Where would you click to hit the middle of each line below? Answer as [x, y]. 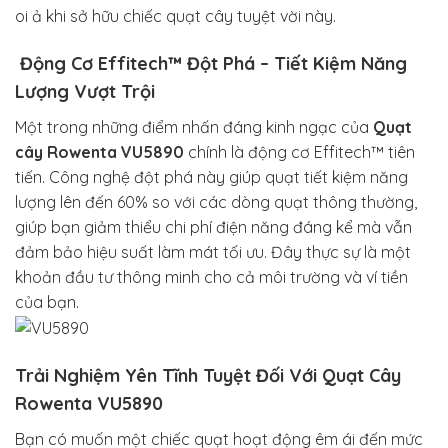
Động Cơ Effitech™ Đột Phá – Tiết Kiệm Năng [211, 63]
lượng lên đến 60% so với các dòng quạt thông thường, [216, 201]
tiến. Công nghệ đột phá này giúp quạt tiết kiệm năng [211, 176]
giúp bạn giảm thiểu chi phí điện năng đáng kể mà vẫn [213, 226]
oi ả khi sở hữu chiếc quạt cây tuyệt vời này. [175, 16]
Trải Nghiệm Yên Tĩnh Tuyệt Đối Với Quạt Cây [208, 376]
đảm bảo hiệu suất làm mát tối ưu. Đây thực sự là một [213, 251]
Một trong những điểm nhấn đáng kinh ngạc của [194, 126]
